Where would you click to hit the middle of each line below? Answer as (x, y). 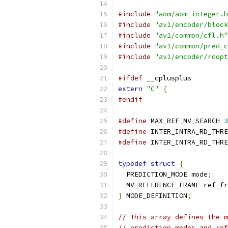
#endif (130, 99)
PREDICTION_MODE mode (163, 174)
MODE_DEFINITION (155, 196)
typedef (132, 164)
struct (163, 164)
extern (130, 89)
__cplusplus (167, 78)
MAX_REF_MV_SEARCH (185, 121)
